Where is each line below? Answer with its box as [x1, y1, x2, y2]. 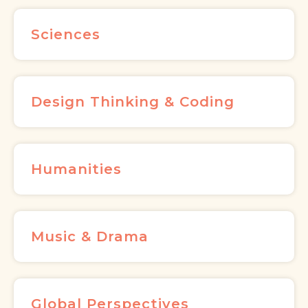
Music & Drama [31, 228, 148, 245]
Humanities [31, 161, 122, 178]
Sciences [31, 26, 100, 43]
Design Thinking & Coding [31, 93, 234, 111]
